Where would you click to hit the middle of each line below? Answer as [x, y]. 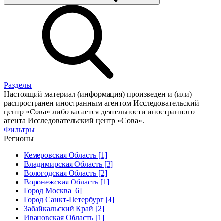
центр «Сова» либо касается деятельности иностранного [99, 111]
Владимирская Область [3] [68, 164]
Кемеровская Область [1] [65, 155]
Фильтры [19, 129]
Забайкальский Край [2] [64, 208]
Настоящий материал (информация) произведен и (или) [98, 94]
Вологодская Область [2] [65, 173]
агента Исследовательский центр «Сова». [74, 120]
